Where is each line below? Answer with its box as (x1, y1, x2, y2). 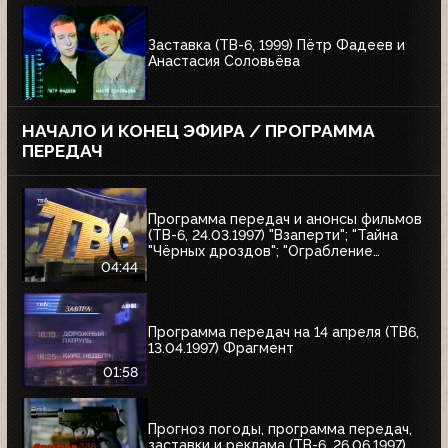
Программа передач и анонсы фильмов (148, 211, 422, 228)
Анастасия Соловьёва (148, 53, 300, 70)
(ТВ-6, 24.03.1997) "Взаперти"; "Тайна (148, 227, 398, 244)
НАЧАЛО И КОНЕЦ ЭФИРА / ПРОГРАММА (22, 120, 375, 141)
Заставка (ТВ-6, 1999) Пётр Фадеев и (148, 37, 405, 54)
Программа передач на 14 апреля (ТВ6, (148, 324, 419, 341)
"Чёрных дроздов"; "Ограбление (148, 243, 373, 260)
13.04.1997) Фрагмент (148, 340, 294, 357)
